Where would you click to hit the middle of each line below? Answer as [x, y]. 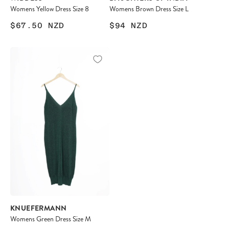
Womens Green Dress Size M [51, 219]
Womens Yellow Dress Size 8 [50, 9]
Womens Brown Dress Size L [149, 9]
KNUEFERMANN [39, 208]
